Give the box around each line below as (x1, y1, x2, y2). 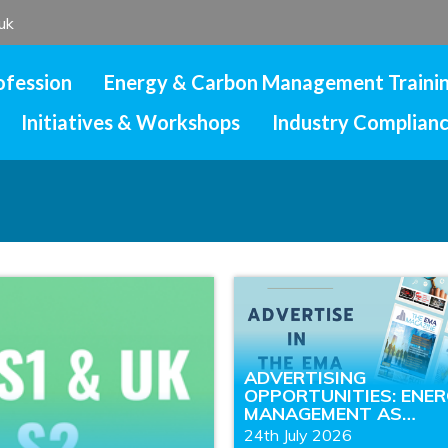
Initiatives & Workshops (20, 110, 240, 135)
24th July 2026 (243, 425, 352, 446)
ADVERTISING (243, 366, 366, 390)
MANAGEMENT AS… (243, 402, 416, 426)
